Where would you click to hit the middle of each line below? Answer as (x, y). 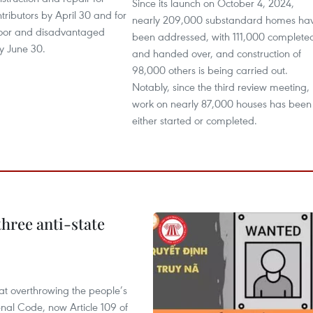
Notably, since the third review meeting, (221, 87)
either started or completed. (195, 120)
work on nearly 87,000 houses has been (222, 103)
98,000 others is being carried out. (210, 70)
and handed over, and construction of (217, 53)
